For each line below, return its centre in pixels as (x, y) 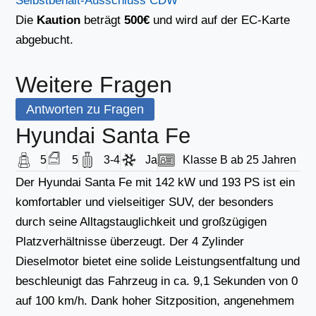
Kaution (59, 20)
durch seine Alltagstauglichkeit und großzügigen (141, 222)
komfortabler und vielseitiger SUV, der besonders (145, 202)
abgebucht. (45, 40)
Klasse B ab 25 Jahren (240, 160)
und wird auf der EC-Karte (220, 20)
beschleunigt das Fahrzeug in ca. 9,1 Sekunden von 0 (157, 281)
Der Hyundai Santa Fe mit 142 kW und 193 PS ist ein (156, 182)
